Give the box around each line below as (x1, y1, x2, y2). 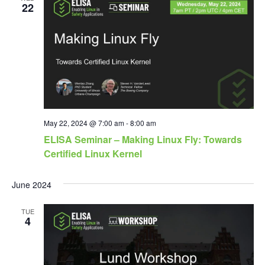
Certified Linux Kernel (43, 146, 142, 160)
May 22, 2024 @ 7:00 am (43, 117, 124, 128)
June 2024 (11, 178, 51, 190)
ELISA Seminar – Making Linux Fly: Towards (43, 132, 242, 146)
